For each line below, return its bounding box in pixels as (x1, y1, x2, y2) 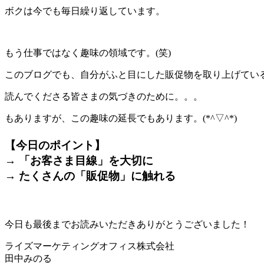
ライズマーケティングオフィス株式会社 (5, 241, 174, 252)
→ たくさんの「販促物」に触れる (5, 170, 176, 183)
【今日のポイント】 (5, 139, 105, 152)
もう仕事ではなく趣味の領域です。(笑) (5, 47, 171, 58)
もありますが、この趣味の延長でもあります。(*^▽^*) (5, 113, 237, 123)
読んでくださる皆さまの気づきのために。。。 (5, 91, 203, 101)
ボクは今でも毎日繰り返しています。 (5, 5, 165, 16)
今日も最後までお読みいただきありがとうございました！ (5, 219, 250, 230)
